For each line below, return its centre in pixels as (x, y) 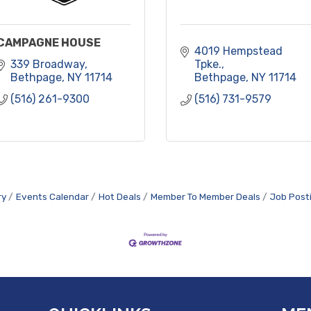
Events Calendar (52, 196)
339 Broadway (48, 64)
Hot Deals (120, 196)
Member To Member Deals (205, 196)
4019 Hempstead (238, 51)
